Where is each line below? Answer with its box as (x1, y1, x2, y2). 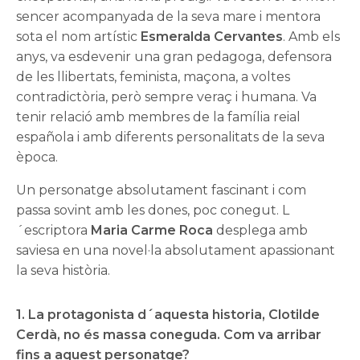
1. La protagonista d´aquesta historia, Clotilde (16, 307, 321, 323)
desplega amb (213, 223, 309, 239)
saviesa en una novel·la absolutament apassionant (16, 243, 336, 259)
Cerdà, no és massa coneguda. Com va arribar (16, 327, 322, 343)
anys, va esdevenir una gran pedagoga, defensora (16, 49, 333, 65)
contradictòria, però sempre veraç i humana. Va (16, 89, 317, 105)
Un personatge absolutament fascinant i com (16, 182, 307, 198)
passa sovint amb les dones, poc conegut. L (16, 202, 290, 219)
